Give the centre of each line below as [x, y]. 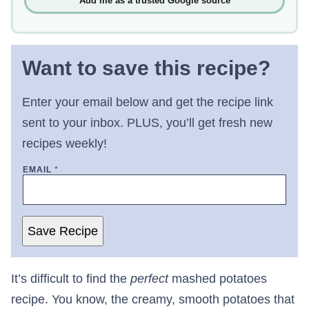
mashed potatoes [219, 279]
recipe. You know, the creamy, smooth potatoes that [153, 300]
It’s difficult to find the [71, 279]
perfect [151, 279]
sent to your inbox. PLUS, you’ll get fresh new [147, 123]
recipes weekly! [64, 144]
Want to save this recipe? [146, 68]
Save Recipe [63, 231]
